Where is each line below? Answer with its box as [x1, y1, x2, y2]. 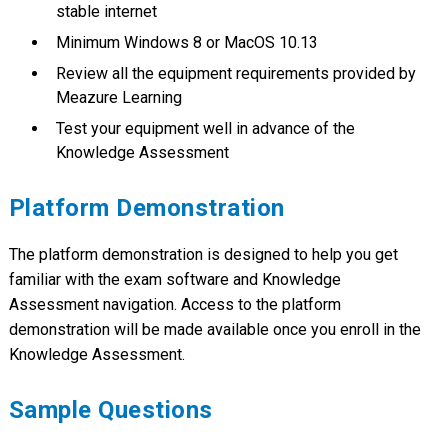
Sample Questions [8, 396, 213, 425]
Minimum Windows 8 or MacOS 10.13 [55, 33, 318, 53]
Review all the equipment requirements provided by [55, 64, 416, 84]
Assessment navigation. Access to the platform [8, 295, 341, 315]
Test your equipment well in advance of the [55, 119, 355, 139]
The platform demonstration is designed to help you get [8, 245, 398, 265]
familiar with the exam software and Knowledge [8, 270, 341, 290]
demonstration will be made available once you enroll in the [8, 320, 421, 340]
